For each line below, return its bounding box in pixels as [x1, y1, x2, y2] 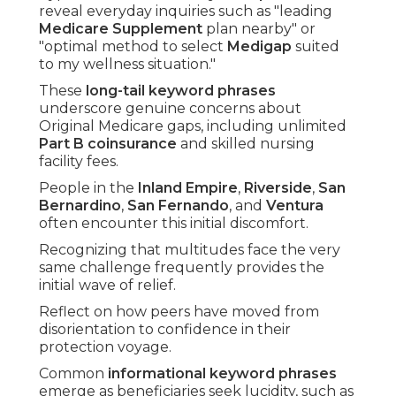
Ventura [266, 197, 324, 215]
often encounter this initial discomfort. [39, 215, 308, 232]
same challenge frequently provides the [39, 259, 324, 277]
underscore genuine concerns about [39, 100, 301, 118]
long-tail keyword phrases [86, 82, 276, 100]
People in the [39, 179, 138, 197]
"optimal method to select [39, 38, 227, 56]
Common [39, 365, 108, 383]
